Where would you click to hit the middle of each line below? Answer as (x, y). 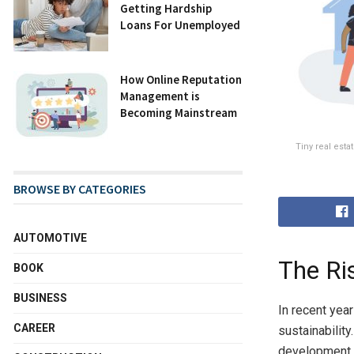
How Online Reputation (181, 79)
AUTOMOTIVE (50, 237)
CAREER (34, 328)
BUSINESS (40, 298)
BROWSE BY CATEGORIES (80, 188)
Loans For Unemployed (180, 25)
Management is (160, 96)
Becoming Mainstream (179, 112)
